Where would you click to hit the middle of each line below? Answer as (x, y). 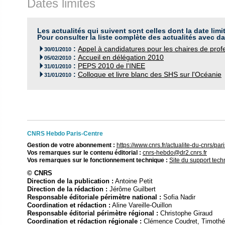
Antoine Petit (133, 181)
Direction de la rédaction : (67, 189)
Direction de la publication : (70, 181)
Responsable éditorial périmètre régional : (93, 213)
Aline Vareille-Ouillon (141, 205)
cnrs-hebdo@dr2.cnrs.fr (175, 153)
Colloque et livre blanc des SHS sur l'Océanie (150, 75)
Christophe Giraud (185, 213)
